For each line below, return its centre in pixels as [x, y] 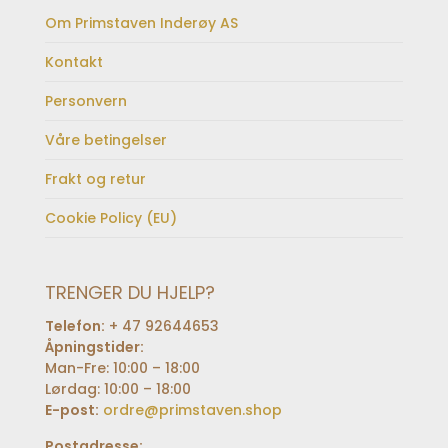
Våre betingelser [105, 140]
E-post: [71, 410]
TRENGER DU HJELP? [129, 293]
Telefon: [74, 326]
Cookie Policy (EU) [110, 218]
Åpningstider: [94, 347]
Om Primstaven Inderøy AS [141, 23]
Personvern [85, 101]
